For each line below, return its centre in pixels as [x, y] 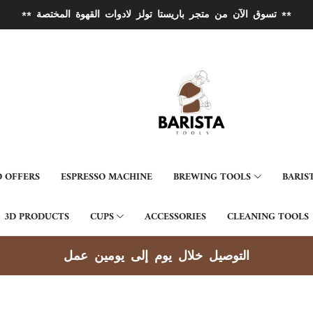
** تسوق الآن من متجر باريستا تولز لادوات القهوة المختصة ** [284, 14]
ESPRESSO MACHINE [107, 177]
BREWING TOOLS [212, 177]
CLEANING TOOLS [268, 217]
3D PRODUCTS [36, 217]
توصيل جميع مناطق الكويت [156, 256]
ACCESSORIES [176, 217]
